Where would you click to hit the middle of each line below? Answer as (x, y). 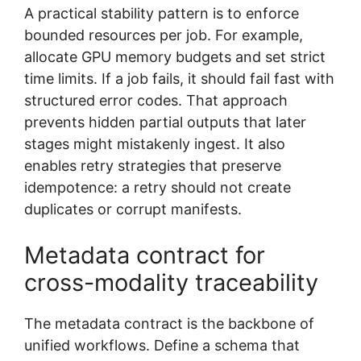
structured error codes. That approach (156, 100)
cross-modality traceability (171, 282)
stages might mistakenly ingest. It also (155, 143)
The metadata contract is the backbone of (169, 323)
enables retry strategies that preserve (153, 165)
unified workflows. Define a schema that (162, 345)
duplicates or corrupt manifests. (133, 209)
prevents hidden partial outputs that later (165, 122)
